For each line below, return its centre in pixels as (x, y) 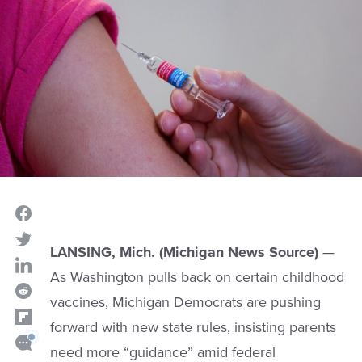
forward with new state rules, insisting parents (193, 328)
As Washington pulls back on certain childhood (197, 278)
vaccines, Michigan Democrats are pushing (185, 303)
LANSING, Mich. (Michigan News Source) (184, 253)
